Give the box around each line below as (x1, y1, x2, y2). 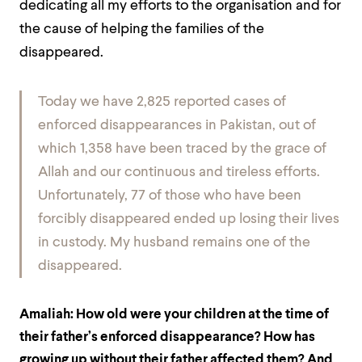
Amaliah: (19, 308, 76, 322)
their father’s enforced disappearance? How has (19, 330, 315, 344)
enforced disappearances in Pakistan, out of (38, 119, 316, 133)
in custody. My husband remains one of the (38, 236, 310, 250)
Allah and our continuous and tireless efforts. (38, 166, 320, 179)
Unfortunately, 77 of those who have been (38, 189, 301, 203)
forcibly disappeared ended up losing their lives (38, 213, 339, 226)
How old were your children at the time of (76, 308, 329, 322)
